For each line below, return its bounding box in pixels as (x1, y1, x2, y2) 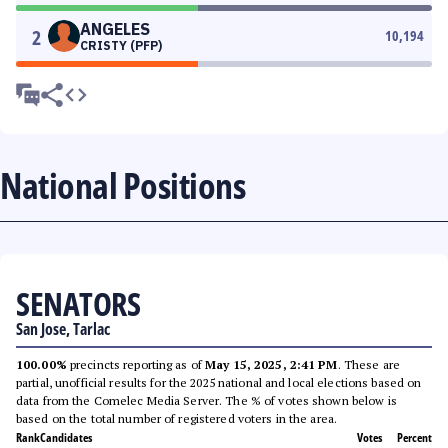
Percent (397, 429, 432, 446)
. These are (337, 357, 400, 372)
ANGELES (80, 19, 150, 39)
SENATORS (16, 282, 140, 325)
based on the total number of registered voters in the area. (16, 411, 338, 426)
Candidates (40, 429, 92, 446)
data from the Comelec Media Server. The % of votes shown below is (16, 393, 397, 408)
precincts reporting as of (66, 357, 206, 372)
